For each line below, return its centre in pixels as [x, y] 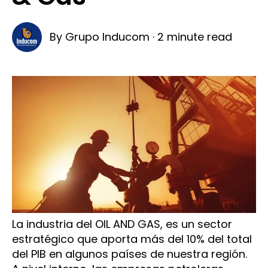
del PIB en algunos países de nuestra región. [130, 254]
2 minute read [194, 37]
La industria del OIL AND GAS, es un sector [122, 224]
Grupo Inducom [107, 37]
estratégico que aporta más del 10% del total [132, 239]
